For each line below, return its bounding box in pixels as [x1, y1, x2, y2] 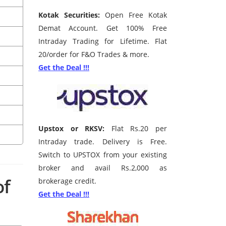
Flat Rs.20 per [104, 124, 167, 134]
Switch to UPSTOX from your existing [38, 150, 167, 160]
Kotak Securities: [38, 10, 100, 20]
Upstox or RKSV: [38, 124, 105, 134]
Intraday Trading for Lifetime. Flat [38, 36, 167, 46]
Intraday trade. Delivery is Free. [38, 137, 167, 147]
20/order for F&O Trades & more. [38, 49, 149, 60]
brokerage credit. [38, 176, 96, 186]
